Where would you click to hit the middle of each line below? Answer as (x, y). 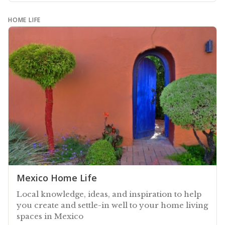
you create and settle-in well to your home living (112, 205)
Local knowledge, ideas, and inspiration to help (109, 194)
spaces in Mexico (50, 216)
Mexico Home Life (57, 178)
